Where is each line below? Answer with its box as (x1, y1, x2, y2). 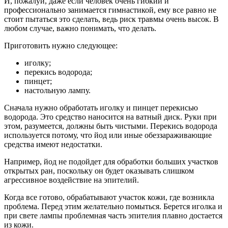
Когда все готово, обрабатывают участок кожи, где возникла (4, 192, 214, 202)
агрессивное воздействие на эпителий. (4, 175, 139, 184)
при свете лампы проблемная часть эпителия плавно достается (4, 211, 222, 220)
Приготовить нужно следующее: (4, 41, 118, 50)
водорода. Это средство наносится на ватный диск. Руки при (4, 112, 217, 121)
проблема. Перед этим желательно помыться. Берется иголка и (4, 202, 222, 211)
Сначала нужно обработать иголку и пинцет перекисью (4, 103, 198, 112)
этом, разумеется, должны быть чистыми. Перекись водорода (4, 121, 217, 130)
